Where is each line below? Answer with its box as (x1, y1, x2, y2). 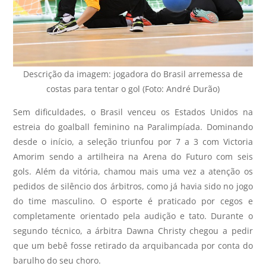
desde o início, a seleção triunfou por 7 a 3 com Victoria (13, 136, 253, 148)
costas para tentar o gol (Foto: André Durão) (46, 83, 220, 95)
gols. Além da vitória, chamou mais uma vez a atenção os (13, 166, 253, 178)
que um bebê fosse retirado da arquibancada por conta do (13, 240, 253, 252)
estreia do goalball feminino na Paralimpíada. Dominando (13, 121, 253, 133)
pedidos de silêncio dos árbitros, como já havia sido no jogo (13, 180, 253, 192)
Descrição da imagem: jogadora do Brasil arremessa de (23, 68, 243, 80)
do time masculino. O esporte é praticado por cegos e (13, 195, 253, 207)
